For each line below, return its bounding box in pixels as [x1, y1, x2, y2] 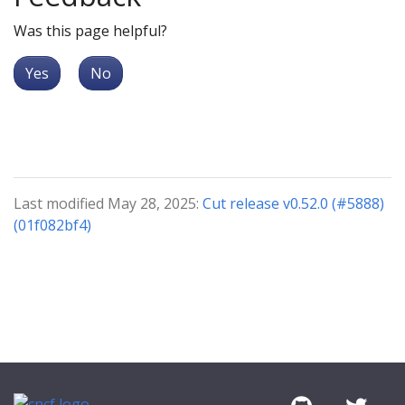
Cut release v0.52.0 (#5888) [202, 193, 384, 213]
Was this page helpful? [14, 20, 167, 41]
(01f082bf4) [14, 214, 91, 235]
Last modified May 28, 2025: [14, 193, 202, 213]
